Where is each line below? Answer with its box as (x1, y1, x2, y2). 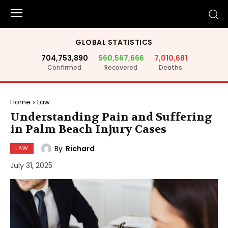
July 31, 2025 (10, 160, 52, 171)
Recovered (104, 63, 137, 72)
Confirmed (47, 63, 81, 72)
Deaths (159, 63, 182, 72)
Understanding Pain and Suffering (10, 110, 212, 124)
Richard (66, 143, 95, 154)
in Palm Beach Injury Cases (10, 122, 166, 136)
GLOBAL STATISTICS (75, 37, 153, 47)
